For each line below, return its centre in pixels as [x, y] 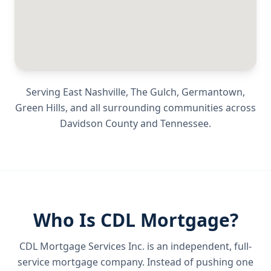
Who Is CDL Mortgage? [135, 220]
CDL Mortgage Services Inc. [82, 246]
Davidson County [99, 123]
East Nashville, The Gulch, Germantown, [154, 92]
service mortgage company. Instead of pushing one [135, 262]
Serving [44, 92]
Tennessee [184, 123]
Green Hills [40, 108]
